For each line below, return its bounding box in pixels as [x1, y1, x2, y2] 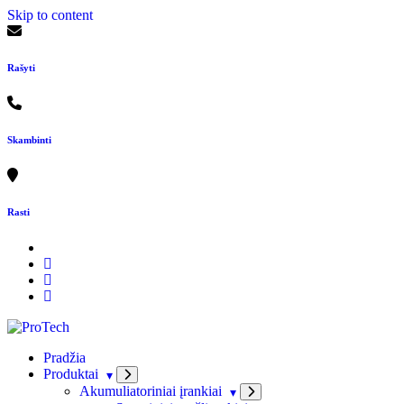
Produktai [43, 365, 102, 381]
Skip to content [7, 7, 93, 23]
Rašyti [7, 61, 35, 73]
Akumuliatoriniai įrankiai [79, 382, 222, 399]
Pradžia [43, 349, 86, 365]
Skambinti [7, 133, 51, 145]
